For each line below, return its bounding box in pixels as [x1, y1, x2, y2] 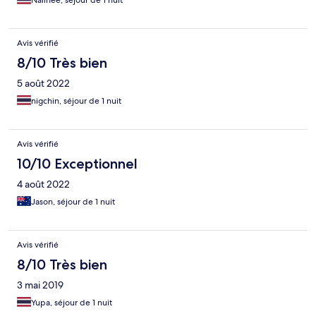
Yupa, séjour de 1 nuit [31, 297, 112, 309]
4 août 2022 [17, 178, 70, 191]
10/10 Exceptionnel [17, 155, 138, 173]
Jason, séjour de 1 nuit [31, 196, 115, 208]
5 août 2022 [17, 77, 70, 90]
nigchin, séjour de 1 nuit [31, 95, 121, 107]
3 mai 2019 [17, 279, 63, 292]
